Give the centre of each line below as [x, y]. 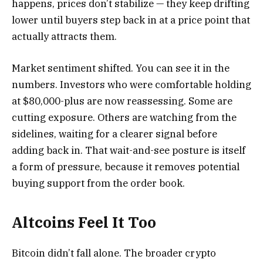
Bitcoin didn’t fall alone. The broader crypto [114, 253]
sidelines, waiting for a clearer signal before [114, 134]
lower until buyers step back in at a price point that [131, 20]
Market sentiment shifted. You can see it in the [121, 68]
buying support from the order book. [98, 183]
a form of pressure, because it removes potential [126, 166]
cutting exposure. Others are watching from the [124, 117]
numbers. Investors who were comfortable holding [131, 84]
